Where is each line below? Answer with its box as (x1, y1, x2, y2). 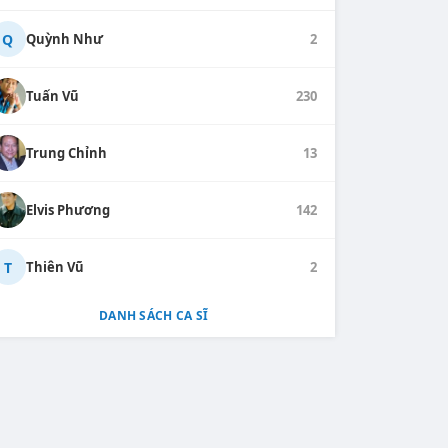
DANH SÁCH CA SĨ (98, 307, 209, 325)
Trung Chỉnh (25, 143, 107, 162)
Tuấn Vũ (25, 86, 79, 105)
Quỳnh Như (25, 29, 103, 48)
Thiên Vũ (25, 257, 84, 276)
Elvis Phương (25, 200, 110, 219)
